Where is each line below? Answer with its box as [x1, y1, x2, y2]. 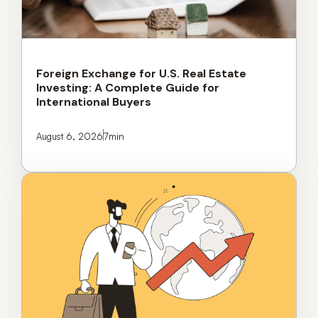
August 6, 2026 [36, 131, 103, 142]
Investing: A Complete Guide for [36, 80, 219, 95]
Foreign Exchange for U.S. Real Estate [36, 66, 246, 81]
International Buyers [36, 94, 151, 109]
